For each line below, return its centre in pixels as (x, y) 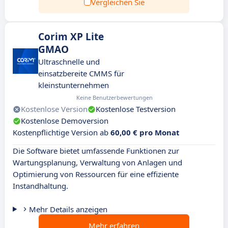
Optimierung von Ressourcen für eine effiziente (96, 174)
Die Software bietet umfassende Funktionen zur (96, 151)
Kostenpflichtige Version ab (62, 132)
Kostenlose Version (54, 109)
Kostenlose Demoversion (65, 121)
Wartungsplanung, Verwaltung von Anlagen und (97, 162)
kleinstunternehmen (74, 85)
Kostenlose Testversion (136, 109)
